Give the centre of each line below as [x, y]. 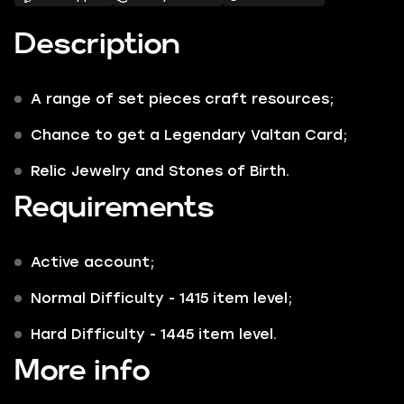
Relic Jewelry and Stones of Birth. [160, 171]
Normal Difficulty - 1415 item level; [164, 298]
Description [97, 45]
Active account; [92, 262]
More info [83, 371]
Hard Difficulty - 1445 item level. [154, 334]
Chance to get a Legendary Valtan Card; [189, 135]
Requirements [115, 208]
